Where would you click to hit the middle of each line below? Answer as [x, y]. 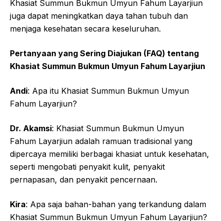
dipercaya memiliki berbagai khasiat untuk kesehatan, [110, 154]
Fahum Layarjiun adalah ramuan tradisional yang [101, 141]
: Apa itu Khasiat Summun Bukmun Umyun [108, 91]
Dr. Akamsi [31, 128]
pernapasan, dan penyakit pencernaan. [84, 179]
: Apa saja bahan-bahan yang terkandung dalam [116, 204]
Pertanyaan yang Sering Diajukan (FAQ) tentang [104, 53]
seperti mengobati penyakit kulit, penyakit [87, 166]
